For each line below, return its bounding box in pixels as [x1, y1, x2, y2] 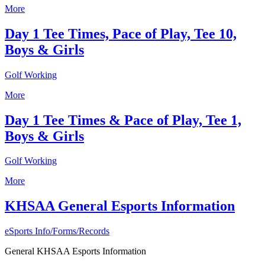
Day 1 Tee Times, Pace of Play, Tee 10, [5, 25, 237, 41]
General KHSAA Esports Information [5, 246, 146, 257]
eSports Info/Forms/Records [5, 226, 109, 237]
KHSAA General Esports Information [5, 198, 235, 214]
